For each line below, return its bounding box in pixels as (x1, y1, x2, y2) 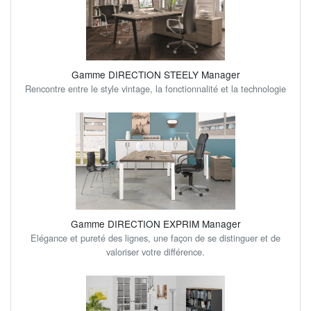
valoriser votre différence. (106, 245, 205, 258)
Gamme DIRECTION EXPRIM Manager (70, 217, 241, 230)
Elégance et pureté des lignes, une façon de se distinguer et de (31, 231, 280, 244)
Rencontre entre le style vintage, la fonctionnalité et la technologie (25, 82, 286, 95)
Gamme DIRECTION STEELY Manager (71, 67, 240, 81)
